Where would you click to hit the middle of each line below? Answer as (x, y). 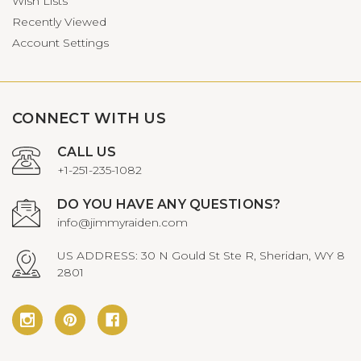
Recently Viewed (59, 21)
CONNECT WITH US (89, 118)
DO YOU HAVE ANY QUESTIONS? (169, 204)
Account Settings (60, 42)
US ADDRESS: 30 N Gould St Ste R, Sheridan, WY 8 (201, 255)
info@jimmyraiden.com (122, 222)
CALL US (87, 151)
